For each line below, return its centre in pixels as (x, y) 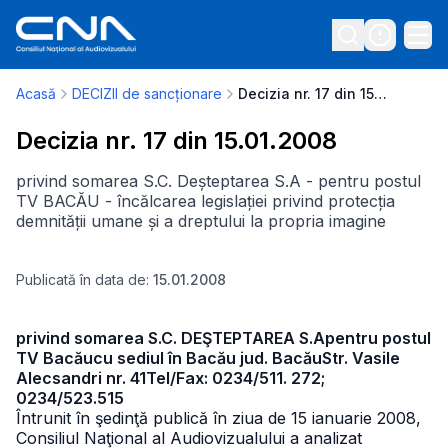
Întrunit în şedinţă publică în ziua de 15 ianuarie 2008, (218, 418)
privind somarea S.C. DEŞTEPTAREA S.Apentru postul (223, 338)
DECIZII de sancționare (147, 93)
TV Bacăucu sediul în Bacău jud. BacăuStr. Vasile (208, 358)
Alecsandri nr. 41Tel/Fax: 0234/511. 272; (170, 378)
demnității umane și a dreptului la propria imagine (201, 221)
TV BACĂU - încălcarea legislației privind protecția (205, 201)
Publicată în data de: (84, 279)
